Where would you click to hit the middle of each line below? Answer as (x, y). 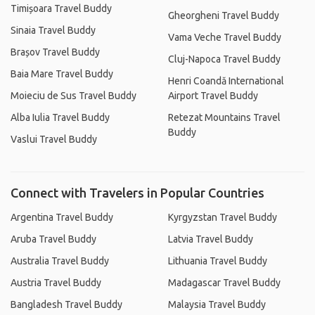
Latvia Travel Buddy (211, 239)
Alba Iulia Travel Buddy (60, 117)
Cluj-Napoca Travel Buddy (224, 59)
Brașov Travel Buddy (55, 52)
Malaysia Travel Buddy (217, 304)
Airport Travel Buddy (213, 96)
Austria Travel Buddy (56, 283)
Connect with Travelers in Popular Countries (137, 193)
